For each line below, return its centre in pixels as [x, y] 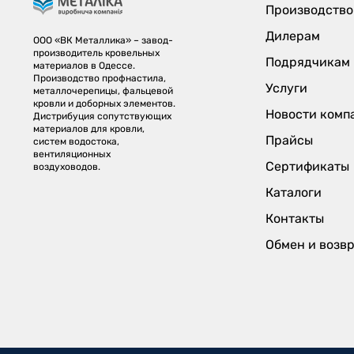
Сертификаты [308, 167]
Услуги [287, 88]
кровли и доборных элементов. [105, 104]
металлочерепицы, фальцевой [104, 91]
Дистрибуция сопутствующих [103, 117]
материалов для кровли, [89, 129]
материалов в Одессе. [85, 66]
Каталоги [294, 193]
